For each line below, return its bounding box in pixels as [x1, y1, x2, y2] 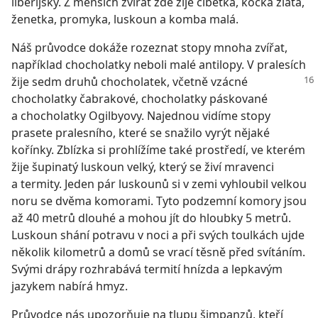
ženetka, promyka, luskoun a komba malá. [11, 11, 238, 27]
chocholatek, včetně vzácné [101, 74, 248, 89]
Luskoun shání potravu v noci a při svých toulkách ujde [11, 227, 305, 243]
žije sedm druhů [11, 74, 101, 89]
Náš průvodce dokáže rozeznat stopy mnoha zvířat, [11, 40, 287, 55]
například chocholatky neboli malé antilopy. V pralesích [11, 57, 306, 72]
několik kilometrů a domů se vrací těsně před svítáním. [11, 244, 305, 260]
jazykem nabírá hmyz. [11, 278, 128, 294]
